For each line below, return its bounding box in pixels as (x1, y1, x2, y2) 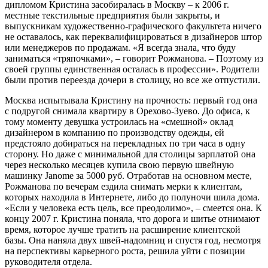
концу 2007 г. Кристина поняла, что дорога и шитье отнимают (5, 213, 260, 224)
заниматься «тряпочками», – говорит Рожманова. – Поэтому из (5, 53, 263, 63)
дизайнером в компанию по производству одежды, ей (5, 127, 224, 138)
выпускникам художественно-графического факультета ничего (5, 20, 261, 31)
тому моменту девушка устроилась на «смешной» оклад (5, 116, 233, 127)
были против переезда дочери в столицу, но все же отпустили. (5, 74, 263, 85)
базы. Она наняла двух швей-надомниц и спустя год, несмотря (5, 234, 261, 245)
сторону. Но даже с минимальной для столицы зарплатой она (5, 148, 255, 159)
